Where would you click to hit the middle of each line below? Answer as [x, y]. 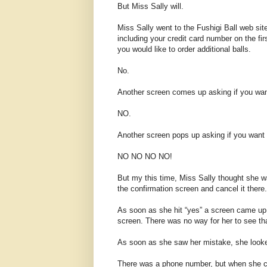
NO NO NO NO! [145, 156]
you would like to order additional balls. [184, 49]
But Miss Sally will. [150, 6]
